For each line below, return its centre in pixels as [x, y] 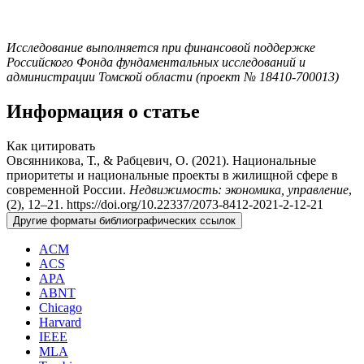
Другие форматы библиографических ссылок [124, 221]
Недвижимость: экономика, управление [239, 190]
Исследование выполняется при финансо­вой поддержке [161, 48]
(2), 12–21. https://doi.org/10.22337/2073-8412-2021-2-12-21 [165, 205]
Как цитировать [51, 146]
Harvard [60, 323]
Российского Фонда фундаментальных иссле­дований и [156, 63]
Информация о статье [103, 112]
